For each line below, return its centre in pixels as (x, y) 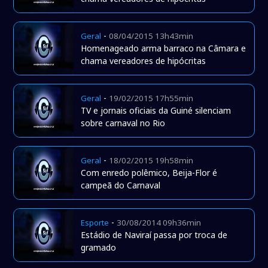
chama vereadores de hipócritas (144, 61)
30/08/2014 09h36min (159, 223)
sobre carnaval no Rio (123, 123)
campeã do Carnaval (121, 185)
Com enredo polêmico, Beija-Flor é (149, 173)
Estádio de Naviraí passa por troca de (154, 235)
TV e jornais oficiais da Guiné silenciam (156, 111)
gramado (99, 248)
